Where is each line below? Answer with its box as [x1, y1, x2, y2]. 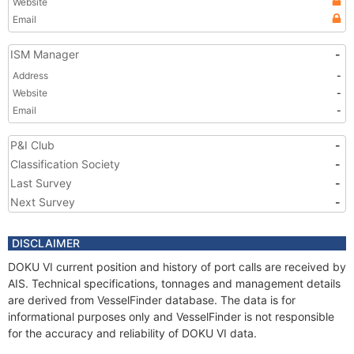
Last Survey [10, 176, 72, 190]
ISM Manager [10, 47, 79, 61]
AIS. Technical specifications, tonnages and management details [8, 277, 341, 290]
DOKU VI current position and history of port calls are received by [8, 260, 346, 273]
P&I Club [10, 138, 55, 152]
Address [13, 70, 48, 81]
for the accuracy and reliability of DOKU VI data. [8, 326, 257, 340]
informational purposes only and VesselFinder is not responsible [8, 310, 334, 323]
